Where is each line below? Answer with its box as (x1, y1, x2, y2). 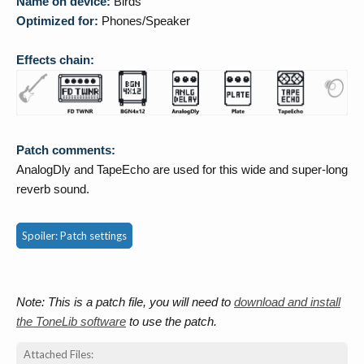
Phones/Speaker (98, 13, 190, 28)
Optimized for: (16, 13, 98, 28)
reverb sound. (16, 181, 89, 196)
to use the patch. (126, 314, 217, 328)
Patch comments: (16, 142, 115, 157)
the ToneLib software (16, 314, 126, 328)
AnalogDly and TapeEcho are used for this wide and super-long (16, 162, 348, 176)
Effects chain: (16, 52, 94, 67)
